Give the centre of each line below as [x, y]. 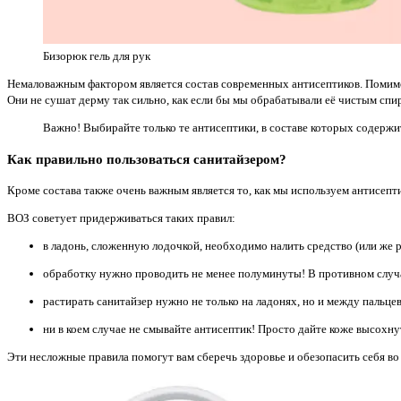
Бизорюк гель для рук [97, 56]
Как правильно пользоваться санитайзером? [147, 159]
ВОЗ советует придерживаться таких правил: [121, 218]
